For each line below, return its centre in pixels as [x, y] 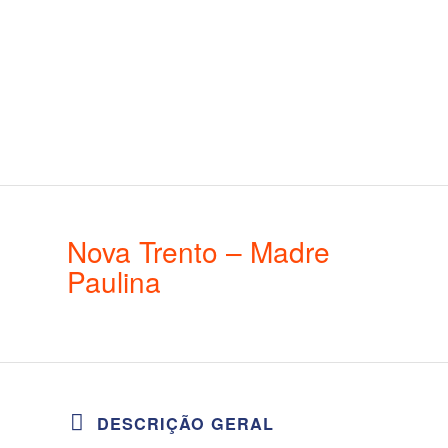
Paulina [114, 280]
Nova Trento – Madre [198, 250]
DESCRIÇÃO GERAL [185, 423]
